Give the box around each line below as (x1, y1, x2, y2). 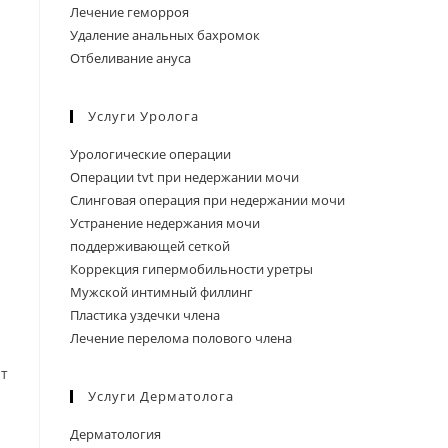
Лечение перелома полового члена (70, 329, 292, 347)
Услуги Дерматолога (88, 387, 234, 405)
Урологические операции (70, 145, 231, 163)
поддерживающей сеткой (70, 237, 230, 255)
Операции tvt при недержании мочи (70, 168, 299, 186)
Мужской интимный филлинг (70, 283, 253, 301)
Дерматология (70, 425, 161, 443)
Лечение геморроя (70, 3, 189, 21)
